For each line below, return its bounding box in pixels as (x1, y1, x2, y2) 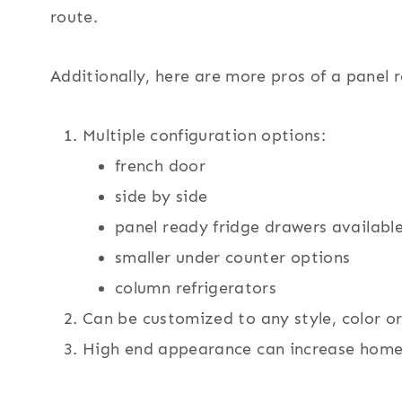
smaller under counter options (115, 248, 351, 268)
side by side (115, 187, 208, 207)
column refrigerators (115, 278, 277, 299)
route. (50, 7, 99, 28)
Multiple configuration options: (83, 126, 327, 146)
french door (115, 156, 205, 177)
